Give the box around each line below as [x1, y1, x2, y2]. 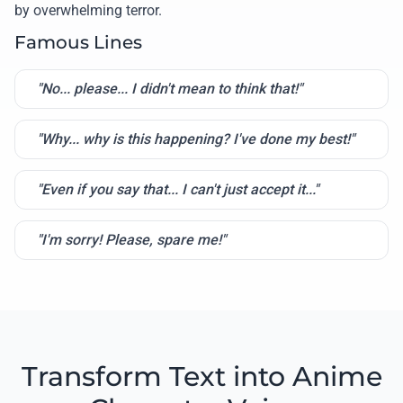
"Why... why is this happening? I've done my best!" [37, 130, 354, 148]
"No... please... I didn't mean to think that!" [37, 79, 302, 97]
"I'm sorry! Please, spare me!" [37, 230, 226, 248]
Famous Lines [14, 31, 142, 53]
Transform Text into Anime [21, 359, 382, 393]
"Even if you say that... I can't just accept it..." [37, 180, 318, 198]
